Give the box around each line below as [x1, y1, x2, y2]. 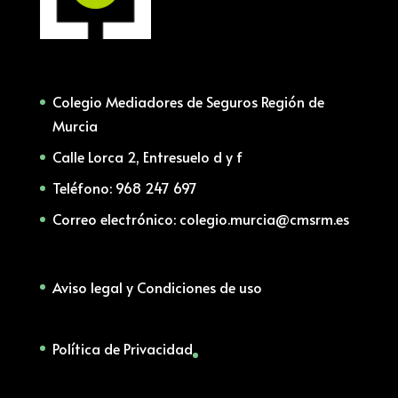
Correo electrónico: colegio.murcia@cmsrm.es [52, 209, 349, 229]
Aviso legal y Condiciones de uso [52, 276, 262, 297]
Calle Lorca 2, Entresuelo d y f [52, 147, 243, 167]
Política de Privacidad [52, 338, 193, 358]
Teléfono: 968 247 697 [52, 178, 197, 198]
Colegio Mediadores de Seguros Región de [52, 92, 324, 112]
